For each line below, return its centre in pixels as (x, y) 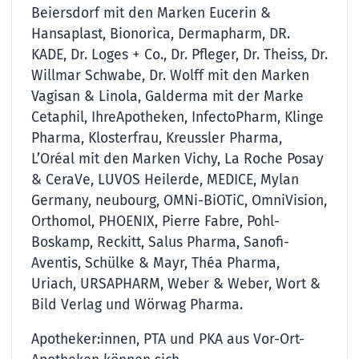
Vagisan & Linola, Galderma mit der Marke (167, 96)
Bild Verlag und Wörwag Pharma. (137, 305)
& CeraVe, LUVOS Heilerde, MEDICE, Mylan (165, 179)
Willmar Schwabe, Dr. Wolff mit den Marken (170, 75)
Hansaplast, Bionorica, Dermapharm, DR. (161, 34)
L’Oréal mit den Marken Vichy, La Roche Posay (177, 159)
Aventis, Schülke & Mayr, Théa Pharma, (155, 263)
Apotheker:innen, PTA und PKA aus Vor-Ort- (168, 340)
